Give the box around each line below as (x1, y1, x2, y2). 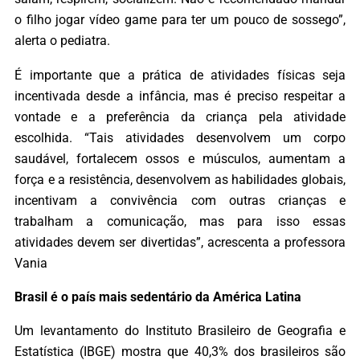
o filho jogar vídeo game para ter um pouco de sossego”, (14, 12, 346, 28)
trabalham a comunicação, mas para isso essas (14, 213, 346, 229)
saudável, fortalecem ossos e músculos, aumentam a (14, 150, 346, 166)
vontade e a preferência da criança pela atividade (14, 108, 346, 125)
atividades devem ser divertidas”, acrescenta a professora (14, 234, 346, 250)
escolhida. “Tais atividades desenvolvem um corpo (14, 129, 346, 145)
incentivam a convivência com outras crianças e (14, 192, 346, 208)
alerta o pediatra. (14, 33, 110, 49)
